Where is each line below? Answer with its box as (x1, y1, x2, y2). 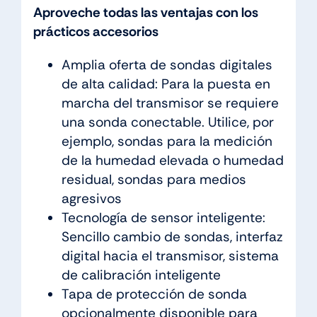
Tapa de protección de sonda (61, 284, 247, 303)
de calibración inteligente (61, 265, 221, 284)
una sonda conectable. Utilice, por (61, 113, 274, 131)
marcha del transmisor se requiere (61, 93, 279, 112)
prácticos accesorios (33, 22, 158, 40)
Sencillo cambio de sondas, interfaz (61, 227, 283, 246)
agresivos (61, 189, 122, 207)
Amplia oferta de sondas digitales (61, 55, 272, 74)
